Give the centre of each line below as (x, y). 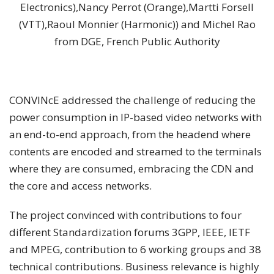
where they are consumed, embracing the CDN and (131, 169)
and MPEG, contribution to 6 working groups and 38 (135, 250)
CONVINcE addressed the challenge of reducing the (132, 100)
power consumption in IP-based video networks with (135, 117)
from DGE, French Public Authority (137, 42)
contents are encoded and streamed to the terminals (135, 152)
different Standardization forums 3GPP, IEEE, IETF (130, 232)
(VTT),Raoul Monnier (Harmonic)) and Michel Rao (137, 24)
